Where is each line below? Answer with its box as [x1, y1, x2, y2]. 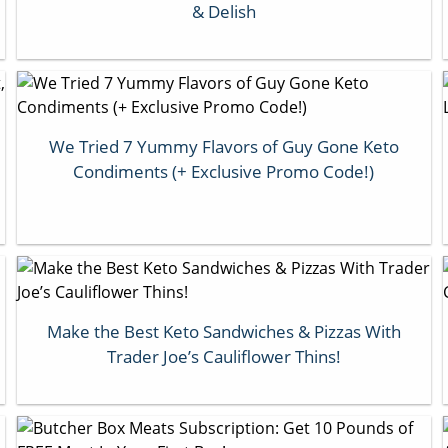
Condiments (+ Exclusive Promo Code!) [73, 159, 375, 183]
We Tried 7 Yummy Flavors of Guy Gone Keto [48, 134, 399, 158]
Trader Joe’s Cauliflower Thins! [106, 344, 341, 368]
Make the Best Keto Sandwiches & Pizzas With [46, 319, 401, 343]
